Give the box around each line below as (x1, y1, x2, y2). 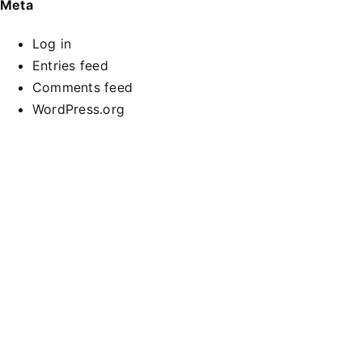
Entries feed (32, 57, 108, 74)
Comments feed (32, 79, 133, 96)
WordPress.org (32, 101, 125, 118)
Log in (32, 36, 72, 53)
